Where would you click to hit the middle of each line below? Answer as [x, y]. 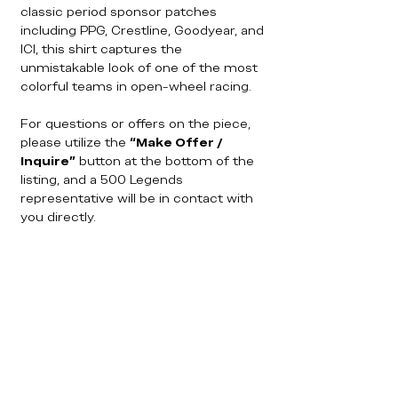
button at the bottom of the [165, 161]
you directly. [58, 217]
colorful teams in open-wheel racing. [136, 86]
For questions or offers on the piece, [135, 123]
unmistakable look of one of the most [139, 68]
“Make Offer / [176, 142]
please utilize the [75, 142]
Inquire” [48, 161]
